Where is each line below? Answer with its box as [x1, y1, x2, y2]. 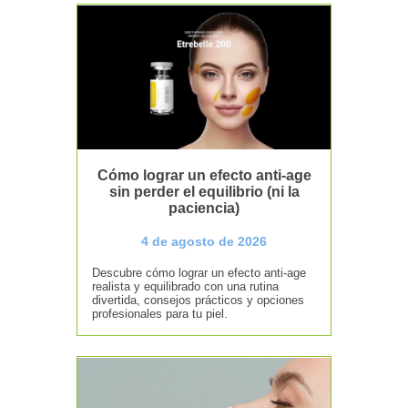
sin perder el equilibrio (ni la [108, 183, 300, 199]
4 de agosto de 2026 [141, 233, 267, 249]
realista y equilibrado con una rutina [92, 279, 280, 293]
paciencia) [168, 199, 240, 216]
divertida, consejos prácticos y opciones [92, 292, 305, 307]
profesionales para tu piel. [92, 306, 229, 321]
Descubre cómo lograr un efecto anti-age [92, 265, 307, 280]
